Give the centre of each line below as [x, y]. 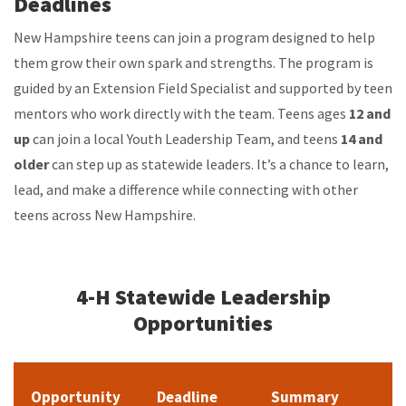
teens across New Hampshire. [105, 215]
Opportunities [203, 324]
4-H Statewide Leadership [203, 297]
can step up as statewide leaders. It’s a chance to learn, [219, 164]
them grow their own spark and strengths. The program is [193, 63]
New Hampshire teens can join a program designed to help [194, 38]
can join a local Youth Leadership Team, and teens [185, 139]
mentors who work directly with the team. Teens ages [181, 114]
